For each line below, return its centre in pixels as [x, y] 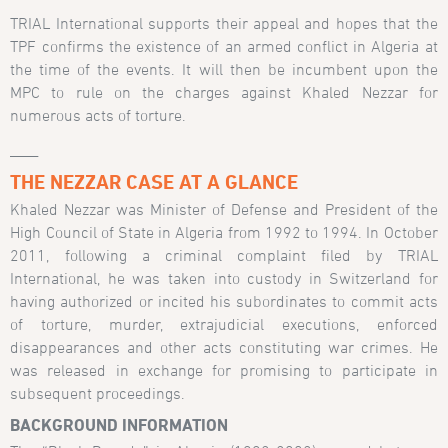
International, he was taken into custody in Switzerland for [224, 278]
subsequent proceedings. [98, 393]
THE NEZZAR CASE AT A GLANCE [154, 181]
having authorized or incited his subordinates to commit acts [224, 301]
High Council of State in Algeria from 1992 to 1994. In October [224, 232]
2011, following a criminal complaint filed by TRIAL [224, 255]
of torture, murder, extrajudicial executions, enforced [224, 324]
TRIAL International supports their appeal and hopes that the [224, 22]
